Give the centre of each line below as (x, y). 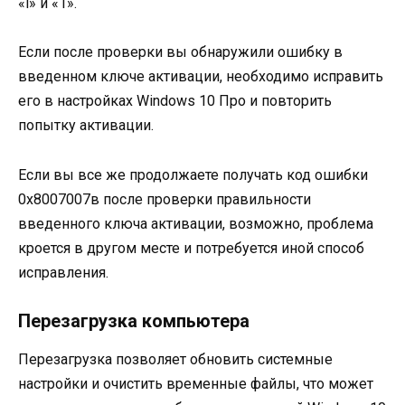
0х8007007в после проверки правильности (165, 199)
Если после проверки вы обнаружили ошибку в (180, 52)
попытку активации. (86, 126)
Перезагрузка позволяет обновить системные (175, 359)
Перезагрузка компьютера (134, 320)
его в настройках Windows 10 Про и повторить (175, 101)
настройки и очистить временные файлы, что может (196, 383)
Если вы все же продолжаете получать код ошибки (193, 174)
